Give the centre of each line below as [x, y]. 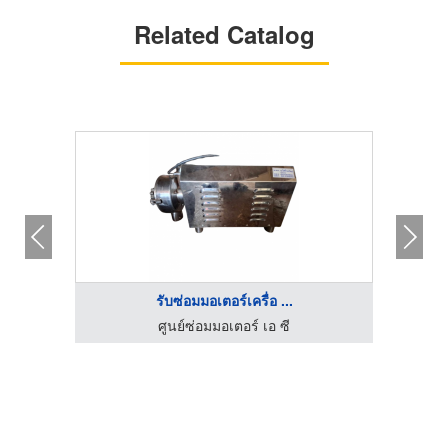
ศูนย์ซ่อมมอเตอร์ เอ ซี [224, 325]
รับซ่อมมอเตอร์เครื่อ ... [224, 300]
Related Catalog [224, 34]
